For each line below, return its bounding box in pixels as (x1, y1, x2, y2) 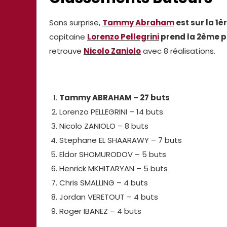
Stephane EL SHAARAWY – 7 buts (59, 134, 182, 145)
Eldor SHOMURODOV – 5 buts (59, 148, 166, 160)
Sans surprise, (49, 17, 102, 28)
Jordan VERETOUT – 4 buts (59, 191, 158, 202)
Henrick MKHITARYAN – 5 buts (59, 163, 168, 174)
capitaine (49, 31, 87, 42)
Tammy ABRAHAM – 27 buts (59, 92, 170, 103)
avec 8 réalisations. (141, 45, 215, 56)
